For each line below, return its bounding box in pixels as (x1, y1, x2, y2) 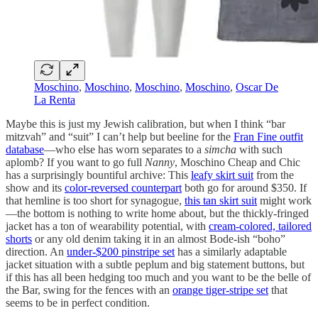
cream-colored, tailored (209, 220, 312, 233)
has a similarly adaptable (175, 246, 287, 258)
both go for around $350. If (182, 182, 307, 194)
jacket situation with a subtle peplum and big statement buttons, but (6, 258, 305, 271)
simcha (204, 143, 236, 156)
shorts (6, 233, 32, 246)
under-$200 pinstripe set (67, 246, 175, 258)
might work (257, 194, 312, 207)
